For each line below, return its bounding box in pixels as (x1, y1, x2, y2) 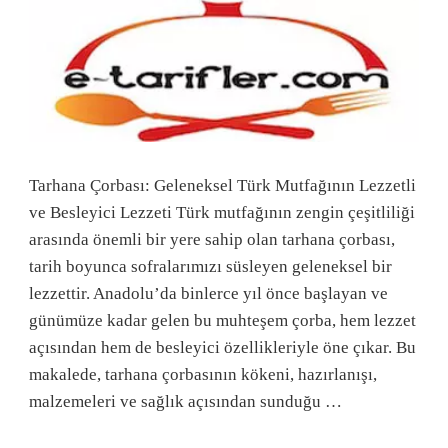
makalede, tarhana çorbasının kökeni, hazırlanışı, (29, 364, 377, 384)
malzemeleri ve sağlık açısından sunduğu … (29, 391, 342, 411)
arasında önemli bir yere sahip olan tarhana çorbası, (29, 229, 395, 249)
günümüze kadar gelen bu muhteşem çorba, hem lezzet (29, 310, 416, 330)
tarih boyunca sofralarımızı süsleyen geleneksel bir (29, 256, 392, 276)
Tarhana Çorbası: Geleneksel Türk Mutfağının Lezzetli (29, 175, 416, 195)
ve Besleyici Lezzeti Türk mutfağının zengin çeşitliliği (29, 202, 415, 222)
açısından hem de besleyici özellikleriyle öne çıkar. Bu (29, 337, 416, 357)
